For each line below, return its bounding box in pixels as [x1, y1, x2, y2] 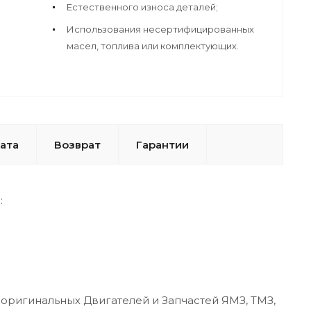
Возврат [54, 137, 101, 151]
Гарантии [136, 137, 189, 151]
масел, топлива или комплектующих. [66, 40, 239, 51]
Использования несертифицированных [66, 23, 254, 35]
